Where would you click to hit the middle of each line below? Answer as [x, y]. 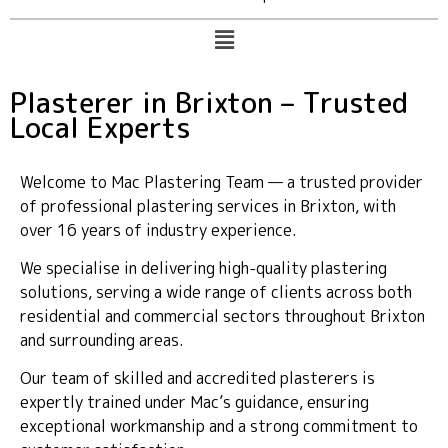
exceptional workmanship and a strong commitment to [219, 426]
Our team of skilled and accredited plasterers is [197, 378]
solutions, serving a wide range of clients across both [216, 292]
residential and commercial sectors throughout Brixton [222, 316]
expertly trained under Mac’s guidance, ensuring [194, 402]
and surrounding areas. [102, 340]
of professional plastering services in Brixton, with [208, 205]
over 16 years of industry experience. [158, 229]
